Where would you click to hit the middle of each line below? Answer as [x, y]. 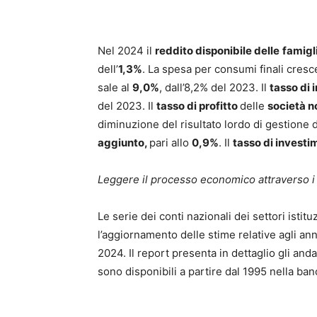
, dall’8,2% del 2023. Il [214, 87]
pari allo [171, 143]
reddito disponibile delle [217, 51]
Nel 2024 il [126, 51]
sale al [115, 87]
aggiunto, [123, 143]
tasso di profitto [198, 106]
